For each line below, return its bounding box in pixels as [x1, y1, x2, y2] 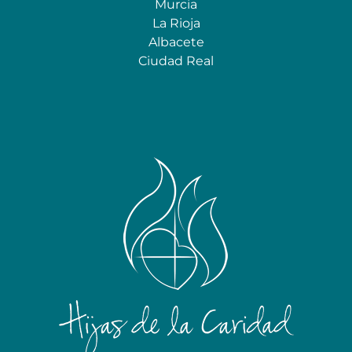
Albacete [148, 35, 204, 50]
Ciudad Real [138, 53, 214, 69]
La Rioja [152, 16, 200, 31]
